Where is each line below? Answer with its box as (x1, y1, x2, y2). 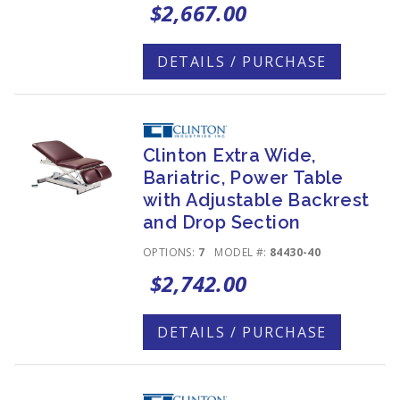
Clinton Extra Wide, (143, 145, 316, 166)
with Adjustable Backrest (143, 189, 370, 211)
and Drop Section (143, 212, 301, 233)
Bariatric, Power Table (143, 167, 344, 188)
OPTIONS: (143, 245, 198, 260)
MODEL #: (214, 245, 271, 260)
